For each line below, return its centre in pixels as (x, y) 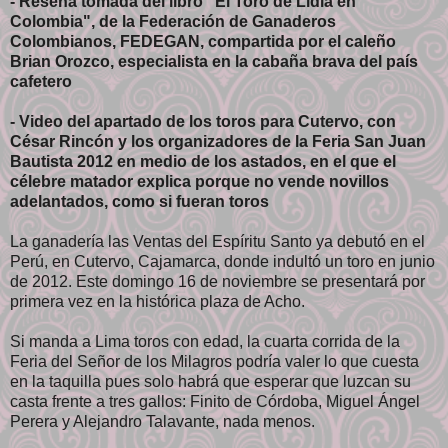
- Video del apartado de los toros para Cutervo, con (203, 121)
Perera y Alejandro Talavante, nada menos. (162, 421)
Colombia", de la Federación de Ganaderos (173, 21)
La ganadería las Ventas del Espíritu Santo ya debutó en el (217, 241)
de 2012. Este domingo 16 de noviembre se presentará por (217, 281)
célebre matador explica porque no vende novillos (199, 181)
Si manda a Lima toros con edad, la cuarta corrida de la (205, 341)
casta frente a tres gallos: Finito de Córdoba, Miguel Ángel (215, 401)
